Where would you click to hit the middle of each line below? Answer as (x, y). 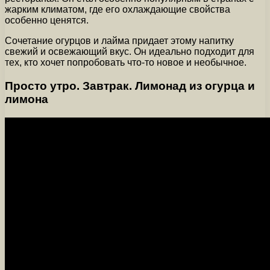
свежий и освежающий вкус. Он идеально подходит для (130, 52)
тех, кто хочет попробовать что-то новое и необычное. (126, 63)
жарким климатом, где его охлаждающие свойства (118, 10)
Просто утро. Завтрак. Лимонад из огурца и (130, 86)
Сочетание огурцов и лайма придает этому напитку (119, 41)
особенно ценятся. (47, 20)
